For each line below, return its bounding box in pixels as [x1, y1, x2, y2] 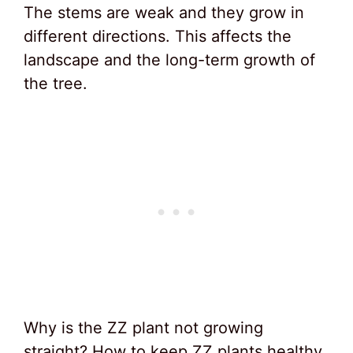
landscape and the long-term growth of [24, 50, 315, 69]
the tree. [24, 74, 87, 93]
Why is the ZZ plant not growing [24, 318, 263, 337]
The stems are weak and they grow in [24, 3, 304, 22]
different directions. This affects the [24, 27, 292, 46]
